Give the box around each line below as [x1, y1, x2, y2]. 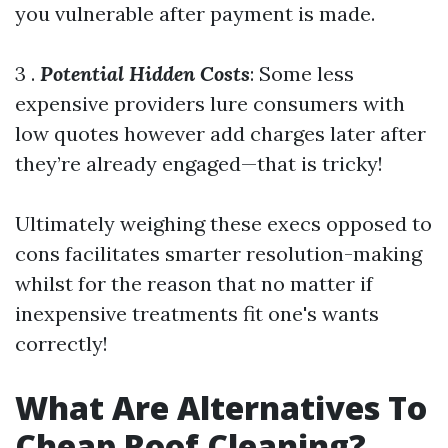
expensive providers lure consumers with [15, 91, 405, 116]
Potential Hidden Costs [40, 61, 250, 86]
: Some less [250, 61, 354, 86]
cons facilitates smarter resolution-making [15, 241, 422, 266]
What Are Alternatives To [15, 386, 427, 429]
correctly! [15, 331, 108, 356]
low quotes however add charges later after [15, 121, 426, 146]
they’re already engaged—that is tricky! [15, 151, 383, 176]
